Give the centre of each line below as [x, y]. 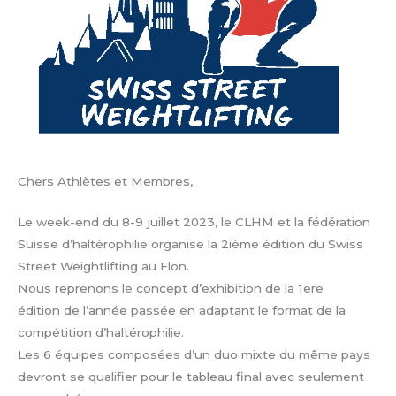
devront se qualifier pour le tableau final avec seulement [191, 377]
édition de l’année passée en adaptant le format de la [182, 311]
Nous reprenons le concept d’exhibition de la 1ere [171, 289]
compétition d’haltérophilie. [101, 333]
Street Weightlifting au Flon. [103, 267]
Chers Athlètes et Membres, [105, 181]
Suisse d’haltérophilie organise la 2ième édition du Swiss [190, 244]
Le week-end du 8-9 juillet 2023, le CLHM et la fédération [194, 222]
